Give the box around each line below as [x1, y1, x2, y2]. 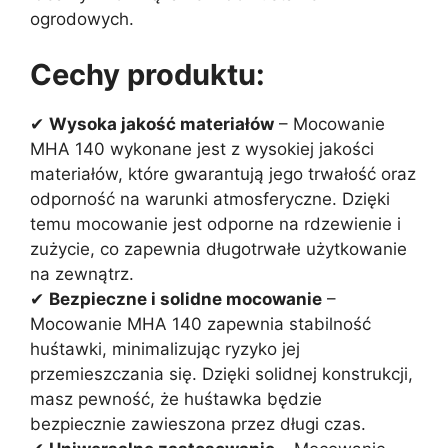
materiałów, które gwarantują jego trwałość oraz [30, 163, 416, 184]
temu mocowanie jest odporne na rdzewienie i [30, 213, 401, 234]
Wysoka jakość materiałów [49, 113, 274, 134]
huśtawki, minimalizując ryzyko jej [30, 338, 300, 359]
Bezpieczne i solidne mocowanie [49, 288, 322, 309]
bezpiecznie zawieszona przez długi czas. [30, 413, 366, 434]
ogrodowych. [30, 9, 134, 30]
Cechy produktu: [30, 56, 265, 92]
